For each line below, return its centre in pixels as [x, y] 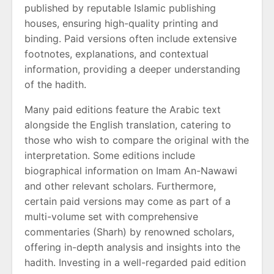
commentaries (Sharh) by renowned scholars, [129, 231]
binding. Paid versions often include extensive [131, 38]
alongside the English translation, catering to [128, 124]
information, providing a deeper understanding [132, 69]
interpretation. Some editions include [110, 155]
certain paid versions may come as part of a [128, 201]
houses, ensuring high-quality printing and [121, 23]
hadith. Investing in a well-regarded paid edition [135, 262]
